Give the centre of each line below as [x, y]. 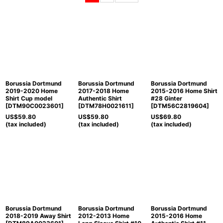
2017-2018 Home [103, 91]
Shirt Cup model [29, 98]
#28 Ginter [166, 98]
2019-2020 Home [32, 91]
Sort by [22, 7]
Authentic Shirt [100, 98]
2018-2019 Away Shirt [38, 216]
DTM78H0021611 [106, 106]
